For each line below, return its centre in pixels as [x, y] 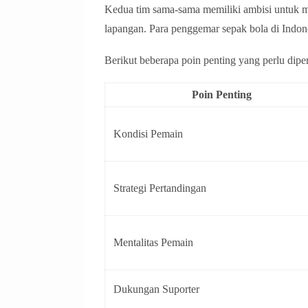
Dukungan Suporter [156, 289]
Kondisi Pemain [148, 134]
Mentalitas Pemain [153, 243]
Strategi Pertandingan [160, 188]
